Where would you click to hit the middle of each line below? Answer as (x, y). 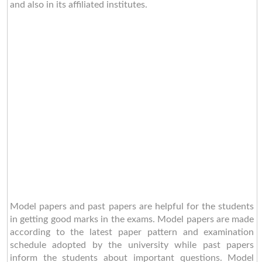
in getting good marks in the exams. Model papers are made (132, 219)
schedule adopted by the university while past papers (132, 245)
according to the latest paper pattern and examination (132, 232)
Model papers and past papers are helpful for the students (132, 206)
